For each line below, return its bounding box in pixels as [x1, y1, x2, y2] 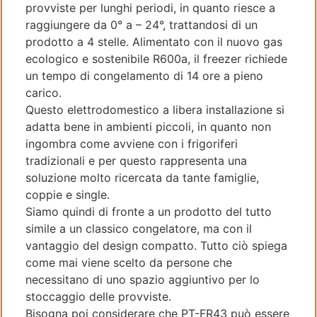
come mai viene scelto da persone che [25, 255, 232, 270]
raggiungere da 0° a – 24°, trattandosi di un [25, 18, 258, 33]
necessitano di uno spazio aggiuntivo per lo [25, 272, 260, 287]
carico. [25, 86, 62, 100]
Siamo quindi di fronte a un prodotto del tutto [25, 204, 272, 219]
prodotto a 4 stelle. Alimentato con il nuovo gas [25, 35, 282, 50]
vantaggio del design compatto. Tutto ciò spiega [25, 238, 287, 253]
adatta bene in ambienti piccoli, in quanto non [25, 120, 271, 134]
